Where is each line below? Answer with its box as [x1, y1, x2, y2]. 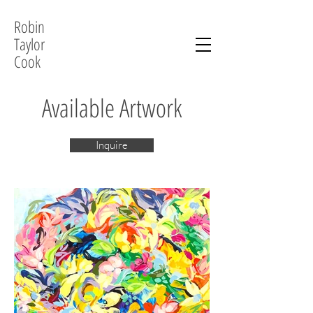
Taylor [14, 33, 49, 55]
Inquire [96, 138, 128, 152]
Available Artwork [41, 91, 182, 125]
